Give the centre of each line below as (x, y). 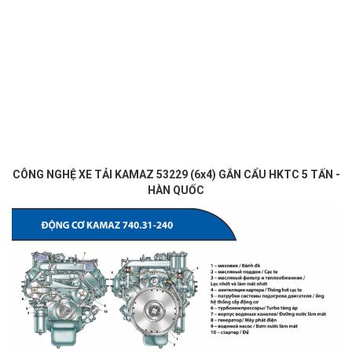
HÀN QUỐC (176, 191)
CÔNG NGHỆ (45, 175)
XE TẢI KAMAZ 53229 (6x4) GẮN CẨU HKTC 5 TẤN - (209, 175)
